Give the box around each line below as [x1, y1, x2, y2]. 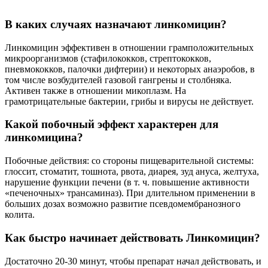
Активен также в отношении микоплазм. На [5, 85, 186, 96]
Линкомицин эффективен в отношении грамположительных [5, 42, 254, 53]
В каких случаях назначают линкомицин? [5, 17, 227, 31]
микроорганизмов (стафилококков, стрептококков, [5, 53, 211, 63]
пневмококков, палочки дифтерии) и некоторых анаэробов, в [5, 63, 255, 74]
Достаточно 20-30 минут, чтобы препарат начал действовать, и [5, 255, 261, 266]
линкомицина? [5, 131, 83, 144]
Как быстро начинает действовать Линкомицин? [5, 231, 260, 244]
